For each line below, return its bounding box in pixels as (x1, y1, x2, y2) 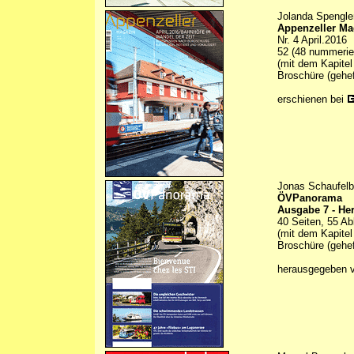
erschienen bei (277, 93, 347, 106)
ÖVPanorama (277, 192, 342, 205)
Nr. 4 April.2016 (277, 34, 347, 47)
